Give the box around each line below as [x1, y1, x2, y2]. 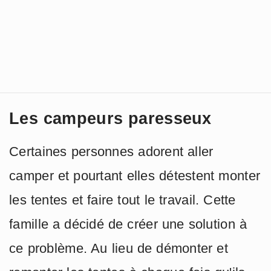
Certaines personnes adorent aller [9, 144, 214, 160]
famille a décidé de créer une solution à [9, 217, 247, 232]
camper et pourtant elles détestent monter [9, 168, 261, 184]
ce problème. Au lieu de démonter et [9, 241, 229, 256]
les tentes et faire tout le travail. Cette [9, 192, 236, 208]
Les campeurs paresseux [9, 109, 212, 128]
